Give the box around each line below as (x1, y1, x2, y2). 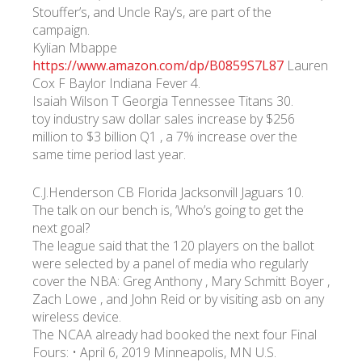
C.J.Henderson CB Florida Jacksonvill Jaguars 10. (32, 183, 304, 201)
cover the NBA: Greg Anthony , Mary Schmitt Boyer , (32, 272, 330, 290)
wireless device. (32, 308, 121, 326)
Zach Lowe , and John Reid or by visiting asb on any (32, 290, 324, 308)
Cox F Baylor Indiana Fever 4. (32, 74, 200, 92)
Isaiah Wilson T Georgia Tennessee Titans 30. (32, 92, 293, 110)
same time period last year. (32, 145, 186, 163)
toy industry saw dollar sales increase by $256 (32, 110, 295, 128)
